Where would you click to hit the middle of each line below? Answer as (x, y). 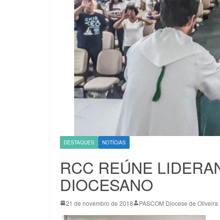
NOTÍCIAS (114, 142)
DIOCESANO (107, 184)
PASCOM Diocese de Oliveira (179, 203)
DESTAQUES (79, 142)
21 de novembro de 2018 (99, 203)
